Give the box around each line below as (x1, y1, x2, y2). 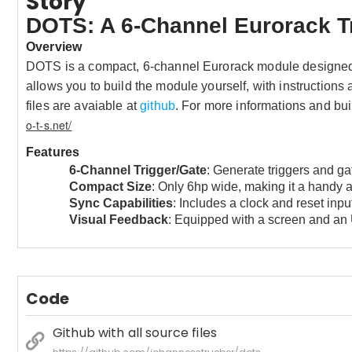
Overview (26, 40, 82, 54)
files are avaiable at (26, 99, 141, 113)
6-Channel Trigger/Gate (69, 163, 207, 177)
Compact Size (69, 179, 152, 193)
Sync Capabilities (69, 196, 173, 210)
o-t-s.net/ (26, 117, 72, 134)
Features (26, 145, 80, 159)
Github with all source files (53, 324, 217, 343)
